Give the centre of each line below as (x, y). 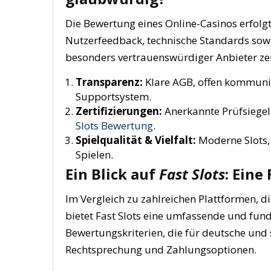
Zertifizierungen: (119, 111)
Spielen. (94, 154)
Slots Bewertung (114, 125)
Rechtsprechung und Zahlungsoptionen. (161, 250)
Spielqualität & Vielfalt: (136, 140)
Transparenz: (109, 82)
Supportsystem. (113, 96)
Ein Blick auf (112, 174)
